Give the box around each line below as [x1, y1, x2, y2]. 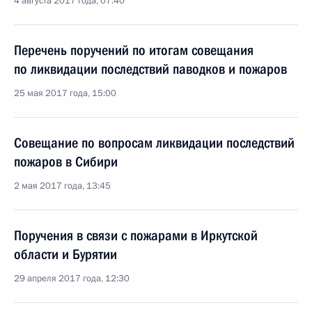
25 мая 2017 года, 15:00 [14, 87, 116, 100]
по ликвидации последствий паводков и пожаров [14, 61, 287, 77]
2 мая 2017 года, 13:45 [14, 180, 111, 192]
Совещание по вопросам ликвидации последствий [14, 134, 295, 151]
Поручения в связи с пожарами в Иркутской [14, 227, 258, 244]
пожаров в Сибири [14, 153, 118, 170]
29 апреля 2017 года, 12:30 [14, 272, 130, 285]
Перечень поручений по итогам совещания [14, 42, 253, 58]
